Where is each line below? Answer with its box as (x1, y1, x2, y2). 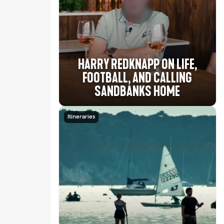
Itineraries (67, 112, 95, 120)
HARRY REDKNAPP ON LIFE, (77, 55, 197, 73)
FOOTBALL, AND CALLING (82, 69, 192, 87)
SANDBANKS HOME (94, 82, 180, 100)
